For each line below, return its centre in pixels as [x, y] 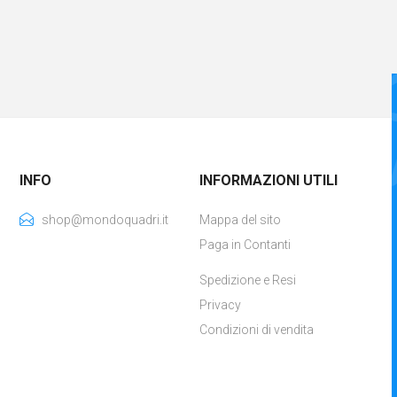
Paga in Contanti [245, 245]
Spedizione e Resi [247, 280]
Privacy [220, 305]
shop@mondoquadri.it [105, 220]
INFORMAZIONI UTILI [268, 180]
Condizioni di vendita [256, 330]
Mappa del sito [240, 220]
